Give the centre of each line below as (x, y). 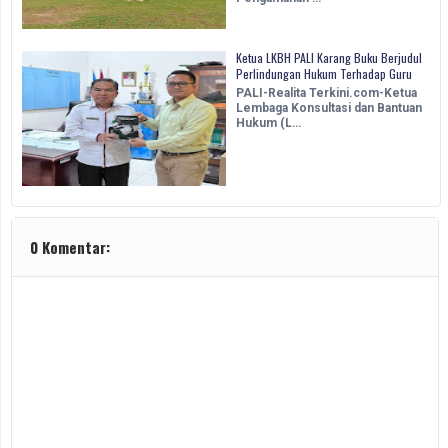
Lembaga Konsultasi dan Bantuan (329, 108)
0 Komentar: (70, 247)
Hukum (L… (268, 123)
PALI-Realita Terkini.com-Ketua (326, 93)
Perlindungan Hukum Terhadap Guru (324, 74)
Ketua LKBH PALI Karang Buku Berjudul (329, 58)
